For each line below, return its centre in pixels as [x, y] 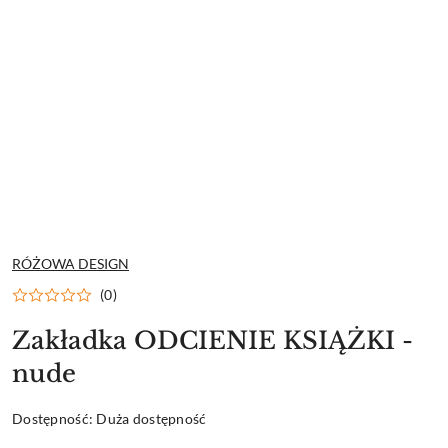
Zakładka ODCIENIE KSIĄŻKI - [212, 340]
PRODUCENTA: [61, 270]
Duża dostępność [151, 418]
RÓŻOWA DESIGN [70, 263]
